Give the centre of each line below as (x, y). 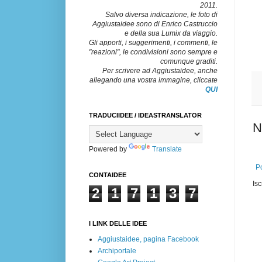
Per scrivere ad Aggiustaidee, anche (160, 70)
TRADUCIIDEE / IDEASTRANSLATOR (145, 115)
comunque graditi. (189, 61)
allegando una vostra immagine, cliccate (154, 80)
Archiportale (117, 251)
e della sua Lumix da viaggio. (171, 33)
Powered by (109, 149)
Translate (167, 149)
